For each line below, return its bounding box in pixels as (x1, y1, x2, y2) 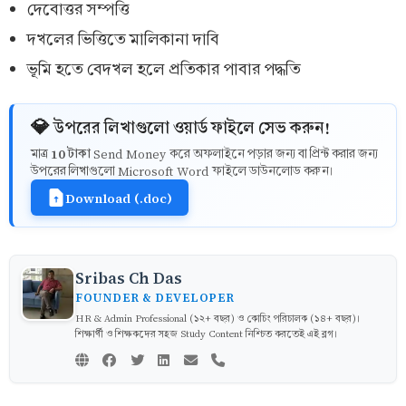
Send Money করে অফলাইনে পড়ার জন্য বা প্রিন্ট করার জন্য (91, 145, 378, 163)
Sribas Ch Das (75, 266, 182, 289)
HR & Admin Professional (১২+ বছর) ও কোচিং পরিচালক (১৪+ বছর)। (75, 311, 359, 325)
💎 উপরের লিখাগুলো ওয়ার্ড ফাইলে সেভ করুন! (31, 114, 330, 140)
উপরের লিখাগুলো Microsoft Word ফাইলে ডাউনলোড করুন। (31, 162, 333, 180)
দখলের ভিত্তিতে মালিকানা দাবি (27, 27, 219, 51)
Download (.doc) (65, 188, 172, 208)
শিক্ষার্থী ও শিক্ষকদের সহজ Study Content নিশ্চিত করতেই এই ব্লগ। (75, 326, 336, 341)
